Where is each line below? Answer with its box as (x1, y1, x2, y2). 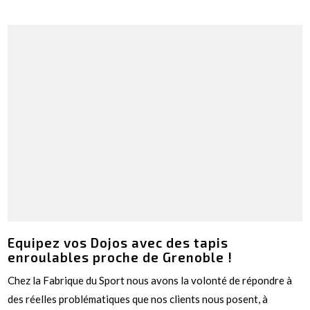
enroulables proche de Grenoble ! (8, 248, 233, 265)
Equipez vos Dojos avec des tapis (8, 234, 229, 250)
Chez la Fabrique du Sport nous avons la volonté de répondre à (8, 273, 293, 286)
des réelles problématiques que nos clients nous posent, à (8, 292, 268, 305)
